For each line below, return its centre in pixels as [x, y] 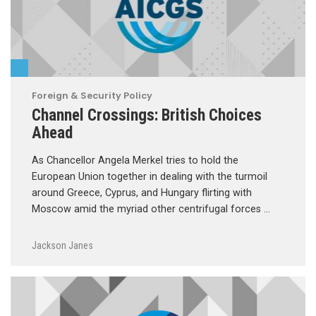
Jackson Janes [62, 246]
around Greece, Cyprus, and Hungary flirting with [142, 193]
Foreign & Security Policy [92, 96]
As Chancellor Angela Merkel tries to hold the [135, 161]
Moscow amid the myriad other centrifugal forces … [151, 209]
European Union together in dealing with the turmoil [150, 177]
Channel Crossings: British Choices [147, 115]
